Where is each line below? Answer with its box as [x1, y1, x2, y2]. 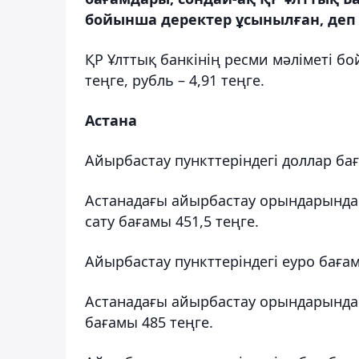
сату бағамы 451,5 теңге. [85, 211, 259, 231]
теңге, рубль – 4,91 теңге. [85, 70, 264, 90]
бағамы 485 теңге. [85, 312, 213, 332]
